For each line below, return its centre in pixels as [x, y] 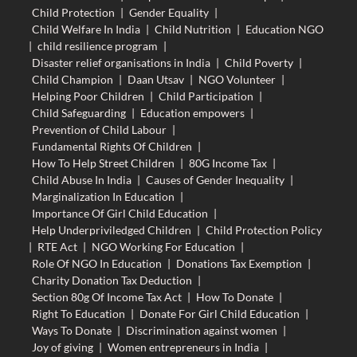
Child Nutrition [192, 29]
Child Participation [206, 96]
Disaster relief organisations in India [121, 62]
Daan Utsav [155, 79]
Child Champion [72, 79]
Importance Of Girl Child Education [120, 213]
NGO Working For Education [163, 246]
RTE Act [57, 246]
